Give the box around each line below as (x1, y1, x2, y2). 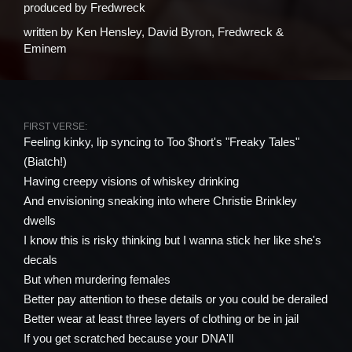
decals (24, 253, 57, 266)
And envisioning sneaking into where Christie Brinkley (24, 194, 297, 207)
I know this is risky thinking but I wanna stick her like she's (24, 233, 321, 247)
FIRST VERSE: (24, 121, 87, 132)
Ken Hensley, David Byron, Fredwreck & (76, 25, 284, 38)
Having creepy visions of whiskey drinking (24, 174, 239, 188)
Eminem (24, 42, 67, 55)
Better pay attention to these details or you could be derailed (24, 292, 328, 306)
